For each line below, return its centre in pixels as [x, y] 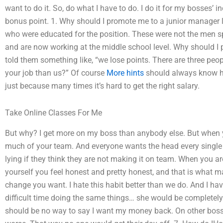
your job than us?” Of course [56, 73]
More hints [125, 73]
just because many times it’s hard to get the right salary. [102, 86]
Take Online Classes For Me [54, 113]
